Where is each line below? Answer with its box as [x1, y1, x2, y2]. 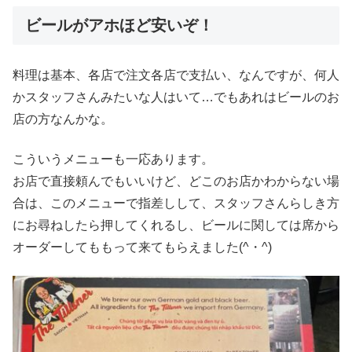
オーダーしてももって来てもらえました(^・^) [13, 240, 272, 254]
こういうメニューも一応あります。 [13, 152, 214, 166]
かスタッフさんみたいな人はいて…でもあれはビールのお [13, 90, 339, 104]
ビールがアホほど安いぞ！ [25, 16, 214, 35]
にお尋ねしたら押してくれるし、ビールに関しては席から [13, 218, 339, 232]
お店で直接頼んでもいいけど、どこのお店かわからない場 [13, 174, 339, 188]
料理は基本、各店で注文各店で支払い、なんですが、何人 [13, 68, 339, 82]
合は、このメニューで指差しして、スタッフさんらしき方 [13, 196, 339, 210]
